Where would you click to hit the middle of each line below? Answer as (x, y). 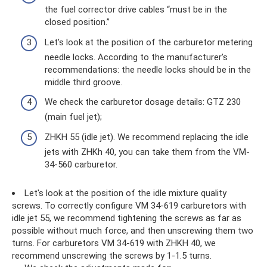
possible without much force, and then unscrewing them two (133, 230)
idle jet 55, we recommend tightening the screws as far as (127, 218)
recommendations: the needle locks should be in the (148, 69)
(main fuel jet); (73, 117)
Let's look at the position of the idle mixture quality (125, 193)
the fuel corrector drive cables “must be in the (136, 10)
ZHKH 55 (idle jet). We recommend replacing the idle (147, 137)
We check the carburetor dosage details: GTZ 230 (143, 102)
